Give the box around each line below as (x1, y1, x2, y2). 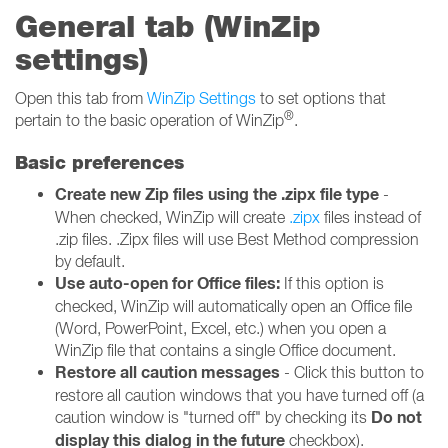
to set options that (256, 89, 386, 107)
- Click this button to (280, 363, 424, 381)
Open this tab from (15, 89, 147, 107)
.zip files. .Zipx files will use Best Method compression (55, 230, 419, 248)
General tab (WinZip (15, 8, 320, 44)
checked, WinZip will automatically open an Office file (55, 297, 412, 315)
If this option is (284, 274, 384, 292)
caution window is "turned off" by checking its (55, 408, 371, 426)
